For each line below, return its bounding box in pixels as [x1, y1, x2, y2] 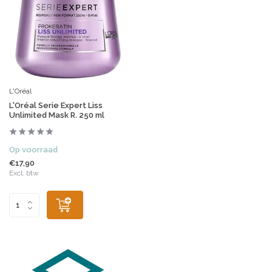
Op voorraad [9, 145, 58, 155]
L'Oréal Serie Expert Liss [9, 101, 103, 110]
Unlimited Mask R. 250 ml [9, 110, 104, 120]
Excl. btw [9, 169, 39, 178]
